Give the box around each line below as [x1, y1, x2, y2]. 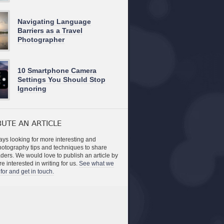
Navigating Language [17, 17, 91, 25]
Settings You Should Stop [17, 75, 105, 83]
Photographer [17, 35, 64, 43]
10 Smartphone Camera [17, 66, 96, 74]
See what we [79, 160, 114, 167]
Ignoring [17, 84, 46, 92]
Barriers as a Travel [17, 26, 82, 34]
